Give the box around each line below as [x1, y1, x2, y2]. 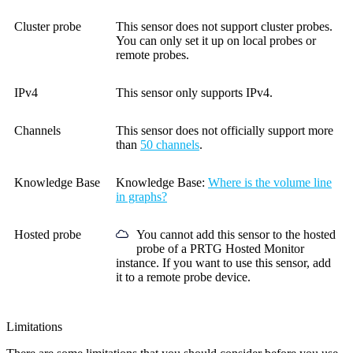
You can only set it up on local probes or [116, 33, 316, 47]
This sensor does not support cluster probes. [116, 19, 333, 33]
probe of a [136, 241, 190, 255]
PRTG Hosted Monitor [190, 241, 304, 255]
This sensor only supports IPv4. [116, 85, 273, 99]
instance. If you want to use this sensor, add [116, 255, 331, 269]
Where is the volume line [208, 175, 332, 189]
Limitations [6, 319, 62, 333]
